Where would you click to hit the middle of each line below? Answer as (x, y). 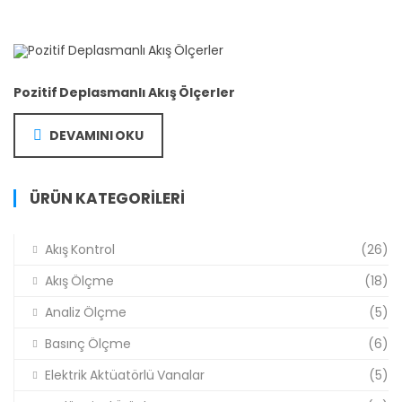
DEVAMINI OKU (96, 136)
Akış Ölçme (79, 281)
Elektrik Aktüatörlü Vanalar (125, 376)
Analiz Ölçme (86, 313)
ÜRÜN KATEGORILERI (107, 199)
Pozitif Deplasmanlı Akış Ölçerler (124, 93)
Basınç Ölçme (88, 344)
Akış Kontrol (80, 250)
